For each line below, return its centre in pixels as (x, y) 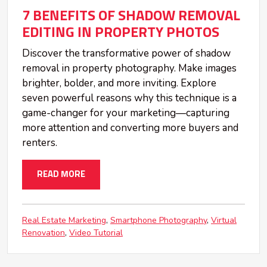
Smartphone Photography (159, 220)
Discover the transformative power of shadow (126, 53)
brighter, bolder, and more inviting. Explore (119, 83)
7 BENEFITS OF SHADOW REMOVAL (131, 16)
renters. (40, 142)
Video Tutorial (96, 232)
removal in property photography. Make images (129, 68)
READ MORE (61, 174)
